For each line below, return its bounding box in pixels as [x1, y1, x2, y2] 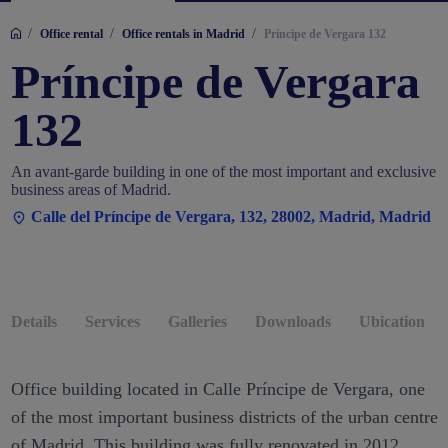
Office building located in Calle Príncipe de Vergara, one [10, 379, 425, 400]
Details [10, 313, 57, 331]
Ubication [358, 313, 425, 331]
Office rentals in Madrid [121, 27, 245, 41]
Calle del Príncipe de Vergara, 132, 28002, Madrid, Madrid [26, 208, 431, 225]
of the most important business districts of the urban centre [10, 407, 438, 428]
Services [84, 313, 140, 331]
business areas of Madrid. [10, 181, 171, 198]
